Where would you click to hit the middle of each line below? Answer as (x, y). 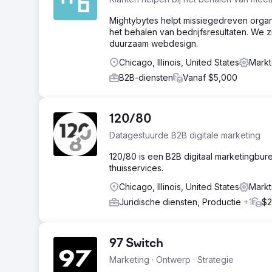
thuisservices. (136, 168)
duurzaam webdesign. (154, 43)
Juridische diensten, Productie (181, 202)
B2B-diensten (146, 77)
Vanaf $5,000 (210, 77)
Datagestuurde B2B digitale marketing (185, 135)
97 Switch (136, 244)
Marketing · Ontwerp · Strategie (172, 260)
